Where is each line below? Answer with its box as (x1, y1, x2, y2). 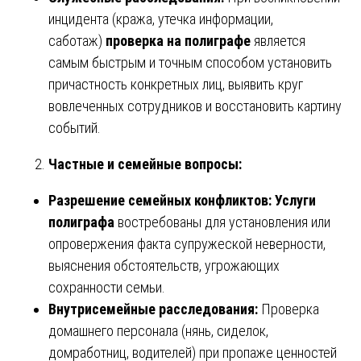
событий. (48, 118, 101, 136)
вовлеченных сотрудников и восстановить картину (48, 97, 342, 114)
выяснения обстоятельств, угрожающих (48, 256, 280, 274)
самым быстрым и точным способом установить (48, 53, 332, 71)
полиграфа (48, 213, 114, 230)
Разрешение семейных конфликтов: (48, 191, 272, 209)
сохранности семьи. (48, 278, 165, 296)
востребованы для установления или (114, 213, 330, 230)
